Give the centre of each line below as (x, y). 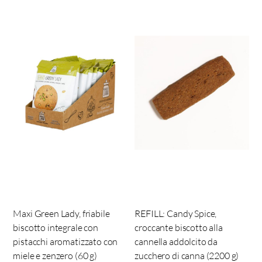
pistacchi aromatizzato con (65, 242)
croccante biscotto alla (179, 228)
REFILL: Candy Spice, (176, 214)
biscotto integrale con (56, 228)
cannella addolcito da (176, 242)
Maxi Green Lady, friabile (61, 214)
